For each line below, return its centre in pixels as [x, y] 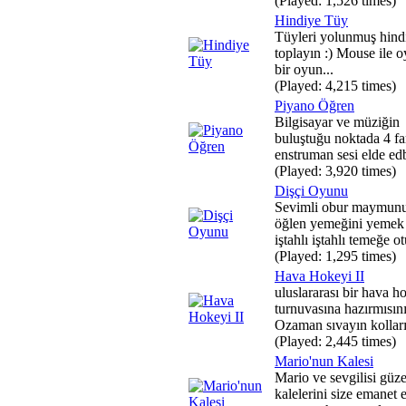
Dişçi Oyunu [311, 191]
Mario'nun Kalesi [324, 361]
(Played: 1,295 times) [335, 256]
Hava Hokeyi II [319, 276]
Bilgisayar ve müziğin [337, 122]
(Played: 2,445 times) [335, 341]
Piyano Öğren [314, 106]
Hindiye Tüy [311, 20]
